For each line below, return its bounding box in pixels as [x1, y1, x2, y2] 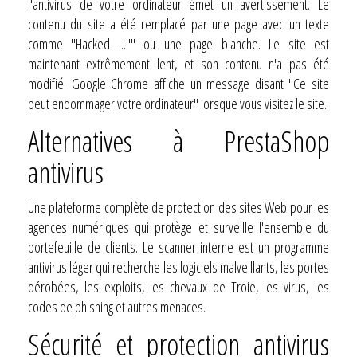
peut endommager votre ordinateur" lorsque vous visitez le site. [28, 93, 327, 113]
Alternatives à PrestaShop [28, 121, 329, 161]
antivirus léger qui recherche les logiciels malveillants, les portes [28, 257, 329, 277]
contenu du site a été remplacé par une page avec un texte [28, 14, 329, 33]
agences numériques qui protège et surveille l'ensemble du [28, 217, 329, 237]
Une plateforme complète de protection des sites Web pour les [28, 197, 329, 217]
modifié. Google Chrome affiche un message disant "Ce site [28, 73, 329, 93]
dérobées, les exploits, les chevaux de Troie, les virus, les [28, 277, 329, 296]
